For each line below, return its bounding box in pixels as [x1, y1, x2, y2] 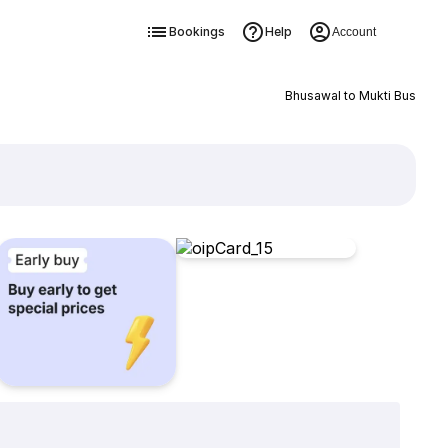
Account [331, 25, 376, 39]
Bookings [168, 24, 225, 39]
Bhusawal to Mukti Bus [284, 88, 416, 103]
